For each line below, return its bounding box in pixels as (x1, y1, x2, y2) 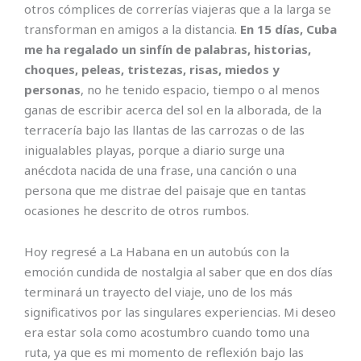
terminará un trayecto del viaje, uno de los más (24, 284, 293, 301)
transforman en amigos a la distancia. (24, 20, 240, 37)
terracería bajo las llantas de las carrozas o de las (24, 121, 305, 138)
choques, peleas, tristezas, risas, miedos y (24, 60, 280, 77)
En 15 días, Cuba (240, 20, 337, 37)
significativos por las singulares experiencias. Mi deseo (24, 304, 336, 321)
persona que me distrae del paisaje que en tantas (24, 181, 306, 198)
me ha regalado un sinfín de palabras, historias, (24, 40, 311, 57)
